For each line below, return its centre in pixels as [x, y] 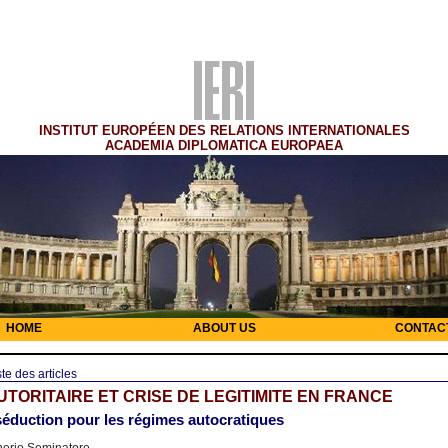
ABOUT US [224, 328]
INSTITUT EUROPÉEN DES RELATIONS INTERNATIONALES [224, 130]
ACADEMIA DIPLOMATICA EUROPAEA [224, 145]
